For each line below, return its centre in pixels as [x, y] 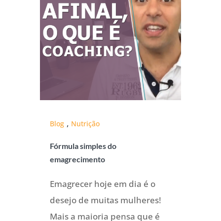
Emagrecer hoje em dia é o [102, 184]
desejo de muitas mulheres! [105, 200]
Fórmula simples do [83, 146]
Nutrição [85, 123]
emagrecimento [77, 159]
